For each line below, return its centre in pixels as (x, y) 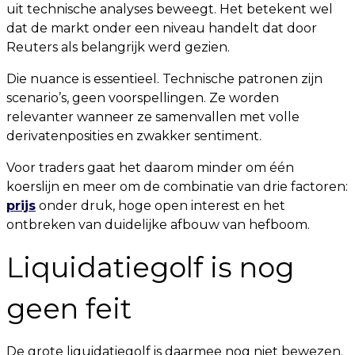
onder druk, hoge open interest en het (160, 206)
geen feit (69, 309)
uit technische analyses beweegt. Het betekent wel (170, 9)
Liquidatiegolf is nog (150, 267)
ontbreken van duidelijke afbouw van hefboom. (158, 225)
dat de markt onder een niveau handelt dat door (162, 28)
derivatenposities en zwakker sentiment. (134, 136)
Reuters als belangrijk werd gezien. (118, 47)
